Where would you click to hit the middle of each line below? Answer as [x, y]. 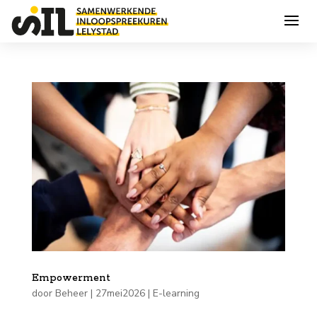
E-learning [176, 293]
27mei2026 [120, 293]
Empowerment [71, 278]
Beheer [71, 293]
